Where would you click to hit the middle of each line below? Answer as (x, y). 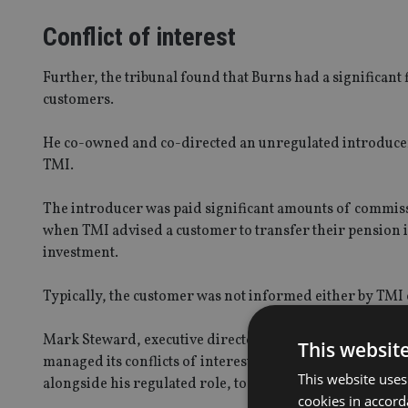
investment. (81, 253)
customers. (78, 100)
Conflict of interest (139, 36)
